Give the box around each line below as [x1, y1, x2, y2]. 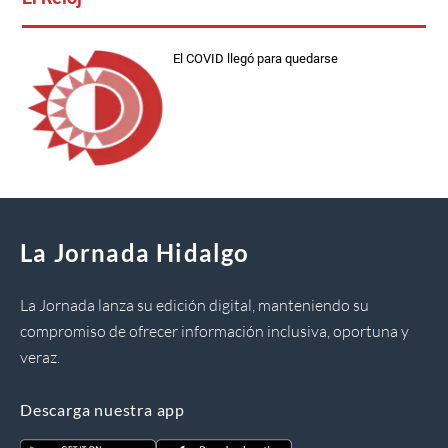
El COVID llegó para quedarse [173, 50, 339, 66]
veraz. [20, 346, 60, 367]
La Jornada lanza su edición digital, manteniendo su [20, 294, 369, 315]
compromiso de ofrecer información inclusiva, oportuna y [20, 320, 409, 341]
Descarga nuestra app [20, 399, 185, 419]
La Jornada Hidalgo [20, 237, 250, 267]
